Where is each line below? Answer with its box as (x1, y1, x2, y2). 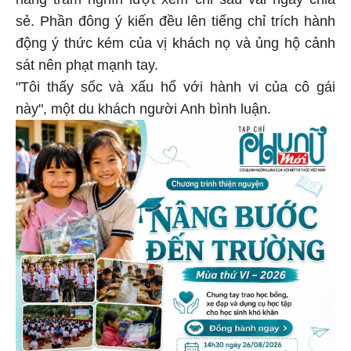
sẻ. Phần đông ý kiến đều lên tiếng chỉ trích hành (16, 13, 335, 30)
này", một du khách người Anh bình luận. (16, 101, 271, 118)
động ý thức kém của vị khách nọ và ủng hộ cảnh (16, 35, 335, 52)
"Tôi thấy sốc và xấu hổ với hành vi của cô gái (16, 79, 335, 96)
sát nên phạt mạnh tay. (16, 57, 158, 74)
